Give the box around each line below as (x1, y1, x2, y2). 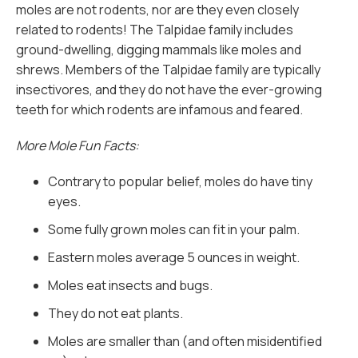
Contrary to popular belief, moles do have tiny (48, 173, 312, 190)
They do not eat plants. (48, 304, 183, 322)
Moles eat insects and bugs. (48, 276, 213, 294)
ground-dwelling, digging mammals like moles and (16, 41, 301, 58)
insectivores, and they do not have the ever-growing (16, 81, 322, 98)
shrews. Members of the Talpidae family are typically (16, 61, 320, 78)
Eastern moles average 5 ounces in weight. (48, 249, 300, 266)
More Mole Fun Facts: (16, 137, 139, 154)
